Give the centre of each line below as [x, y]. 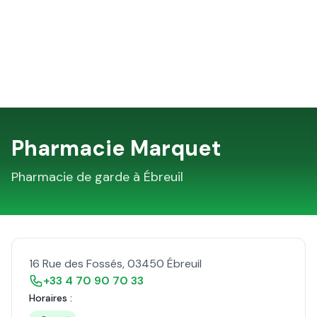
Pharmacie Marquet [116, 148]
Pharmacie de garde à [77, 177]
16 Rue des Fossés [76, 264]
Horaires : [51, 298]
